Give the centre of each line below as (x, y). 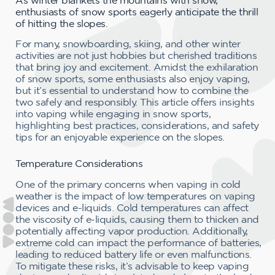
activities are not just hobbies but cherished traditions (136, 56)
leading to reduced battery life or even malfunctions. (134, 254)
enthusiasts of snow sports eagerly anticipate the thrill (137, 11)
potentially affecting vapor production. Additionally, (132, 231)
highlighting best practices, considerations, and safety (137, 126)
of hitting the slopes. (61, 23)
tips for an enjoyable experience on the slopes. (120, 137)
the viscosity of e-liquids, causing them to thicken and (137, 219)
